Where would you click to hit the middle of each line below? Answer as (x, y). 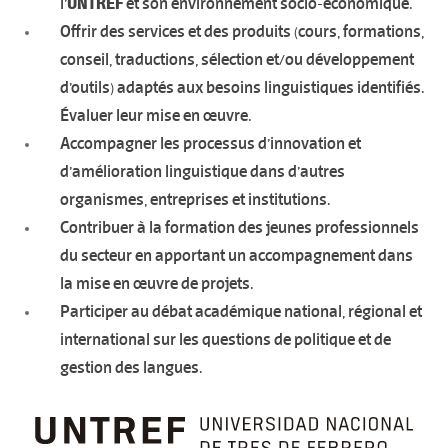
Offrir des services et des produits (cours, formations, (242, 31)
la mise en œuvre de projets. (156, 283)
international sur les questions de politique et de (225, 339)
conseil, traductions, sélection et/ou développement (237, 59)
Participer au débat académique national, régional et (241, 311)
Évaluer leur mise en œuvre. (155, 115)
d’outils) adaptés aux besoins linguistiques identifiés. (242, 87)
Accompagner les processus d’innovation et (210, 143)
